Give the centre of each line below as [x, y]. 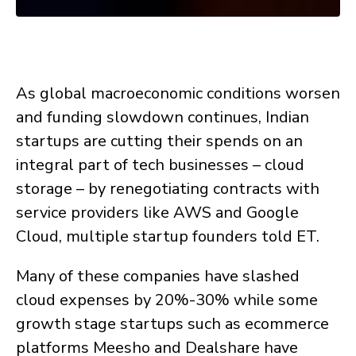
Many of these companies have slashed [158, 276]
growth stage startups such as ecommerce [172, 323]
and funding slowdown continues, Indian [163, 117]
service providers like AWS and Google [157, 212]
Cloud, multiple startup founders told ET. [168, 236]
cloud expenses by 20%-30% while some [167, 300]
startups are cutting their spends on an [159, 141]
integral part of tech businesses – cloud [160, 164]
